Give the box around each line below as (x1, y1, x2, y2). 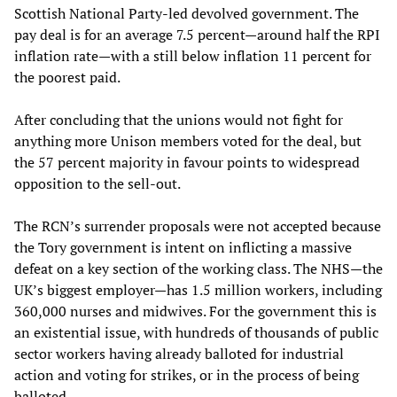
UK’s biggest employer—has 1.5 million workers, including (14, 280, 382, 300)
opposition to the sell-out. (14, 174, 181, 194)
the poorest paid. (14, 67, 121, 88)
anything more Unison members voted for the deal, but (14, 131, 362, 152)
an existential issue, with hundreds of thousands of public (14, 323, 378, 343)
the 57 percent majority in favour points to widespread (14, 152, 360, 173)
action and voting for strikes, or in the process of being (14, 365, 359, 385)
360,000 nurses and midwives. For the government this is (14, 301, 377, 322)
